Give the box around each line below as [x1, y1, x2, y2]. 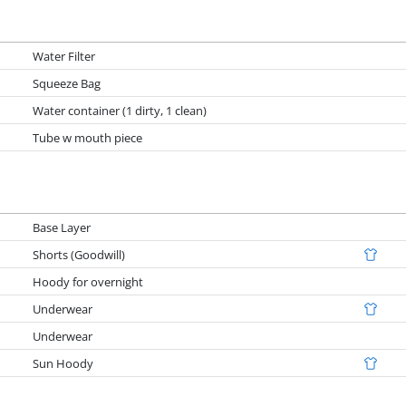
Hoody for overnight [33, 273, 144, 290]
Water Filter [33, 47, 96, 64]
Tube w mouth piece [33, 129, 143, 146]
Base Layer [33, 218, 92, 236]
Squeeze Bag [33, 74, 101, 92]
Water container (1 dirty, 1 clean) [33, 101, 208, 119]
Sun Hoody [33, 354, 94, 372]
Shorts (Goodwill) [33, 246, 126, 263]
